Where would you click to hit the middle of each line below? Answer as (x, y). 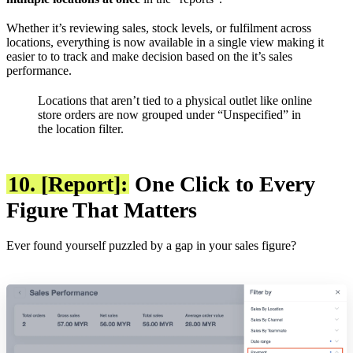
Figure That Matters (102, 210)
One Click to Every (222, 184)
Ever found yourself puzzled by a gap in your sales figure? (151, 245)
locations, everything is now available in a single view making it (165, 43)
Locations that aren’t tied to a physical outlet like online (175, 100)
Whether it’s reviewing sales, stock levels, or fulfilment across (159, 28)
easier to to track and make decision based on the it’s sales (149, 57)
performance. (39, 71)
